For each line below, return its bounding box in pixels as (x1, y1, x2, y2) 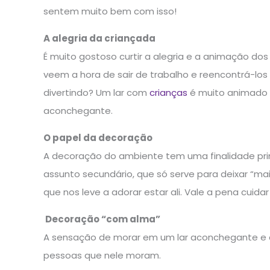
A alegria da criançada (43, 32, 155, 45)
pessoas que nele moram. (43, 249, 161, 262)
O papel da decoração (43, 131, 152, 144)
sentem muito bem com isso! (43, 5, 177, 17)
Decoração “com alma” (45, 213, 160, 225)
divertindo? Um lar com (43, 86, 149, 99)
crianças (149, 86, 187, 99)
